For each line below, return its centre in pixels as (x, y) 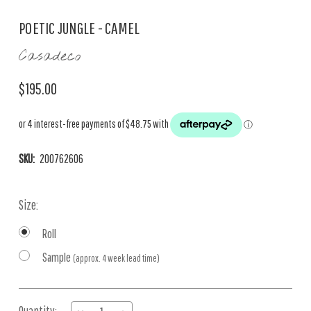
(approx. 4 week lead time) (116, 258)
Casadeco (50, 57)
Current (35, 298)
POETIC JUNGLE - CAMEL (79, 28)
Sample (58, 257)
